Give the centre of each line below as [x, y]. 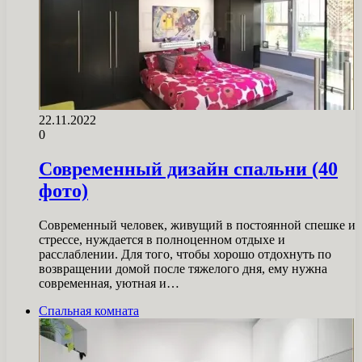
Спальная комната [89, 310]
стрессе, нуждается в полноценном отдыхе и [162, 239]
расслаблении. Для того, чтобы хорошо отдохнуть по [185, 254]
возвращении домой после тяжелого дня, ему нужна [183, 268]
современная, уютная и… [109, 283]
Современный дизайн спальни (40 [188, 168]
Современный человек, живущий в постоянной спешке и [197, 225]
